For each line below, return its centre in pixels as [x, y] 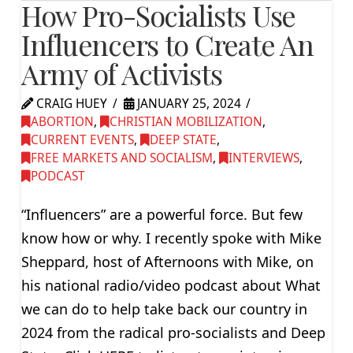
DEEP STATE [183, 139]
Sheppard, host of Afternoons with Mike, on [167, 262]
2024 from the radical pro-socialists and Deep [173, 333]
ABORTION [62, 121]
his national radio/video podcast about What [171, 286]
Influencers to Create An [167, 44]
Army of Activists [121, 73]
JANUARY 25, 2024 [187, 103]
